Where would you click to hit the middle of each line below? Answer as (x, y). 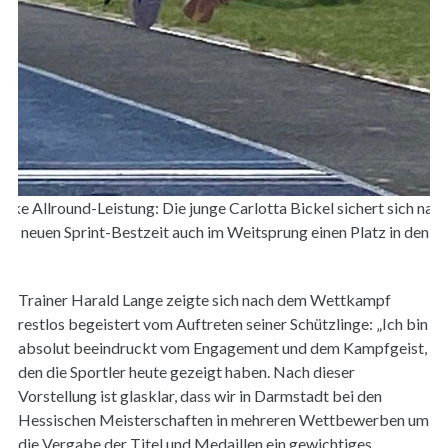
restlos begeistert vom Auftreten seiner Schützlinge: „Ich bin (222, 323)
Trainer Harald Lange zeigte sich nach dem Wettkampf (204, 299)
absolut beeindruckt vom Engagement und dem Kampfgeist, (222, 347)
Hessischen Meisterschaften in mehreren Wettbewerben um (223, 419)
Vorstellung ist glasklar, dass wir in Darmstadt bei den (199, 395)
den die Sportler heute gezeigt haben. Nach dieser (186, 371)
